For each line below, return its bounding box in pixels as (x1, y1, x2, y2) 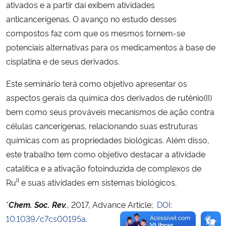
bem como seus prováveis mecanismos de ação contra (6, 105, 214, 117)
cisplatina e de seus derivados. (6, 55, 120, 67)
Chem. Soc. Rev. (9, 198, 67, 210)
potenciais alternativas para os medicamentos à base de (6, 41, 215, 52)
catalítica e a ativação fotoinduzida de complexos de (6, 162, 201, 174)
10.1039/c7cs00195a (6, 212, 86, 224)
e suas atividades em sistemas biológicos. (19, 176, 177, 188)
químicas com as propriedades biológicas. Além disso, (6, 134, 209, 145)
